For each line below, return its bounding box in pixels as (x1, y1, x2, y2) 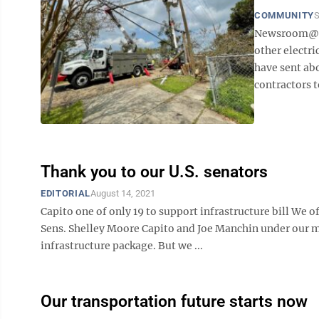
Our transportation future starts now (41, 292, 308, 311)
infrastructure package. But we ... (41, 239, 203, 252)
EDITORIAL (41, 188, 90, 199)
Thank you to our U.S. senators (41, 162, 268, 182)
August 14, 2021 (90, 188, 155, 199)
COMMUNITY (254, 10, 314, 21)
